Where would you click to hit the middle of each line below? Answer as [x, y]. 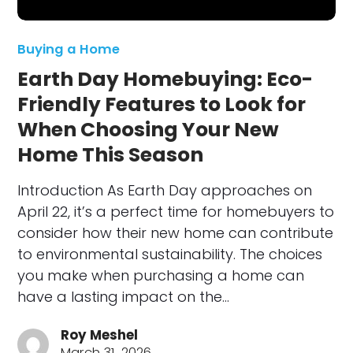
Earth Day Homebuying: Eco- [165, 79]
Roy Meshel [100, 335]
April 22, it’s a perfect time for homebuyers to [176, 211]
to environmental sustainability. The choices [170, 254]
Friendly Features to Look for [162, 104]
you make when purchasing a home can [161, 275]
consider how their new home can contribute [176, 232]
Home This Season [111, 154]
